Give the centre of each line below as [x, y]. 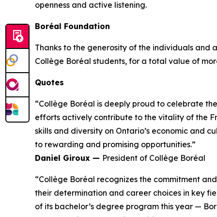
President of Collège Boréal [154, 158]
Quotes [49, 82]
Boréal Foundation [72, 26]
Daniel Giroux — [69, 158]
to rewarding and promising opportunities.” [115, 144]
